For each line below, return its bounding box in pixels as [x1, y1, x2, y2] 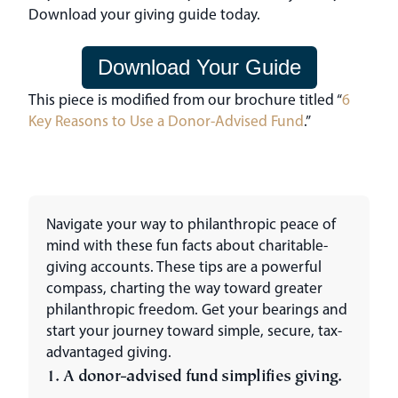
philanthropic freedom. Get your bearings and [46, 298, 347, 318]
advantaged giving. [46, 341, 171, 361]
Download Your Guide [97, 54, 301, 79]
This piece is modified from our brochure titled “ [28, 89, 342, 108]
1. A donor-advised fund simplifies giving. [46, 369, 342, 386]
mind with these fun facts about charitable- [46, 235, 328, 254]
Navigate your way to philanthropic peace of [46, 213, 336, 233]
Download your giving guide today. [28, 4, 260, 23]
